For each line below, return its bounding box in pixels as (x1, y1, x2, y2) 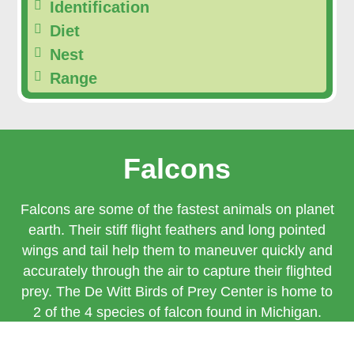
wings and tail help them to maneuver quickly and (21, 243, 333, 259)
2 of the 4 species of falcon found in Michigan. (32, 304, 322, 321)
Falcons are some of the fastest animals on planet (20, 201, 334, 218)
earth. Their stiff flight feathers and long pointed (28, 222, 326, 239)
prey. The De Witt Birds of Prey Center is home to (21, 284, 333, 300)
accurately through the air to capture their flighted (22, 263, 332, 280)
